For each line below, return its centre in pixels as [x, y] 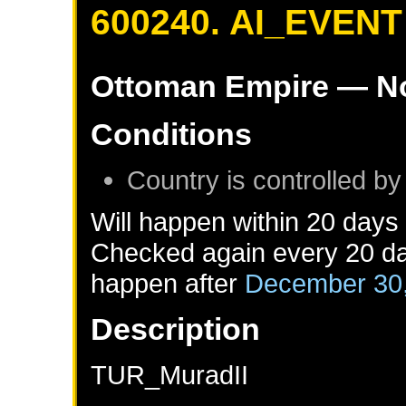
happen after [168, 283]
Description [176, 329]
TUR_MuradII [170, 374]
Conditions [172, 134]
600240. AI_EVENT [247, 22]
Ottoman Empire [210, 86]
